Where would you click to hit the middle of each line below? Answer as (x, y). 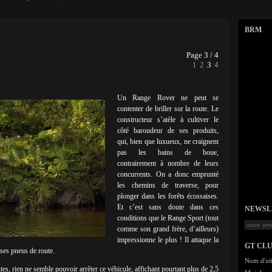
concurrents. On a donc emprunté (168, 174)
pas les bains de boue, (168, 152)
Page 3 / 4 (202, 55)
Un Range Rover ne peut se (168, 98)
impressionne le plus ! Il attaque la (168, 240)
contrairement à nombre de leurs (168, 163)
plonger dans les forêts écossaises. (168, 196)
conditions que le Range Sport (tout (168, 218)
